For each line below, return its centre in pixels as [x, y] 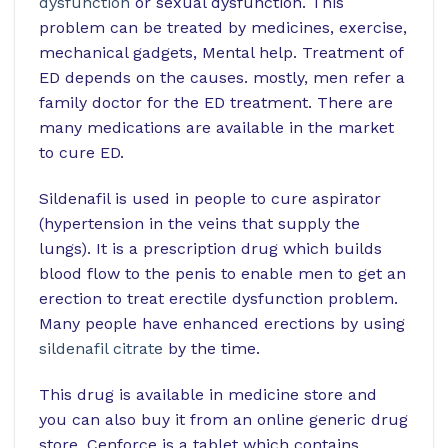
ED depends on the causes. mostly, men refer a [222, 77]
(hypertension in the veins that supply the [199, 223]
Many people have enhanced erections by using [222, 323]
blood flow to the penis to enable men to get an [222, 273]
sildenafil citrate [101, 348]
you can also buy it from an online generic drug [223, 419]
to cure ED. [81, 152]
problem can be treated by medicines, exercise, [223, 27]
